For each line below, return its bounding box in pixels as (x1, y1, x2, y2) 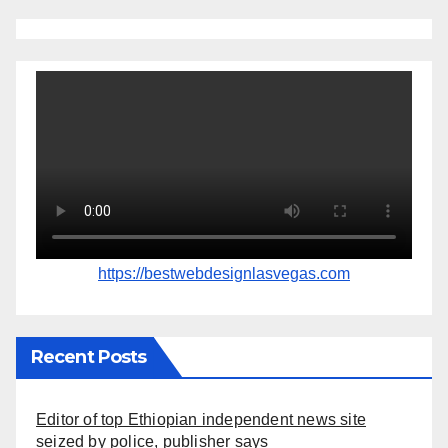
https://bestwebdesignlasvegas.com (98, 264, 350, 282)
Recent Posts (31, 345, 147, 368)
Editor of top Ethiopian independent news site (36, 410, 367, 428)
